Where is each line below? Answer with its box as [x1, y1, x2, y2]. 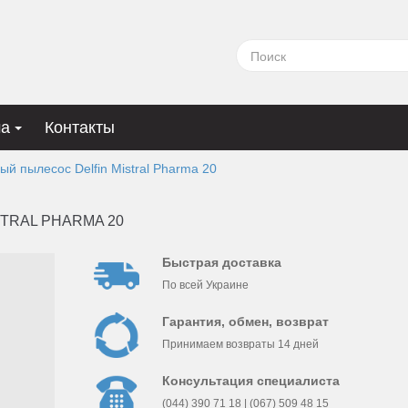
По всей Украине [161, 279, 249, 291]
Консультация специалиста [161, 373, 340, 388]
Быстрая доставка [161, 255, 281, 270]
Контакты [45, 118, 115, 137]
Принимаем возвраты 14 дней [161, 338, 319, 351]
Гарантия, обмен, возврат [161, 314, 329, 329]
